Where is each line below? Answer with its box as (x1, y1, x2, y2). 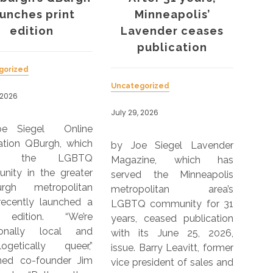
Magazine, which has (111, 154, 233, 166)
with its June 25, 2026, (111, 227, 233, 239)
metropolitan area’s (111, 183, 233, 195)
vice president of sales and (111, 256, 233, 268)
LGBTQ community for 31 (111, 197, 233, 210)
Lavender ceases (121, 24, 224, 37)
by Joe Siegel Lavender (111, 139, 233, 151)
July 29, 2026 (111, 107, 158, 118)
